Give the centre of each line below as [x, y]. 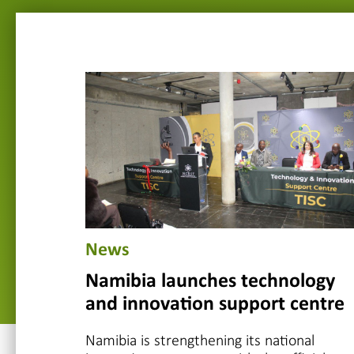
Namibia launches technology [210, 281]
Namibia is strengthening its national [200, 339]
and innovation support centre [215, 304]
